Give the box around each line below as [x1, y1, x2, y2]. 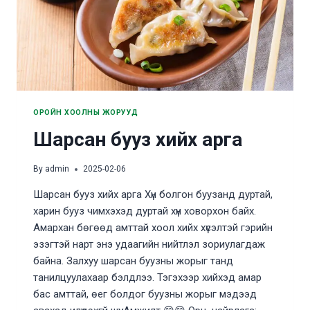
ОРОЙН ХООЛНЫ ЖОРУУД [33, 107, 138, 117]
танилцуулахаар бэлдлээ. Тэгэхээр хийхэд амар [33, 271, 262, 284]
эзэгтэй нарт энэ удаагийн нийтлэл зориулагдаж [33, 238, 265, 251]
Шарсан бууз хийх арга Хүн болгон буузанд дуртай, [33, 188, 273, 201]
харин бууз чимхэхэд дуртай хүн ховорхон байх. [33, 205, 256, 218]
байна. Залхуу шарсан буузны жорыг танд [33, 255, 233, 268]
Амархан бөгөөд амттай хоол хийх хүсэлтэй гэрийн [33, 221, 273, 235]
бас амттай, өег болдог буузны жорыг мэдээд [33, 288, 257, 301]
